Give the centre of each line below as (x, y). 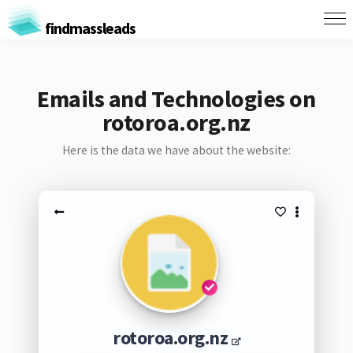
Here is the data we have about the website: (176, 150)
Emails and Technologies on (176, 98)
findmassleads (89, 28)
